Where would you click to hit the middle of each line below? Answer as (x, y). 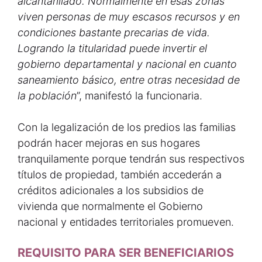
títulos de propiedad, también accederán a (120, 175)
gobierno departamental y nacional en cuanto (127, 64)
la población (47, 96)
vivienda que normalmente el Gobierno (110, 206)
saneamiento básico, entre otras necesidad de (129, 80)
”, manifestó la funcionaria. (139, 96)
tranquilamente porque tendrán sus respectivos (131, 159)
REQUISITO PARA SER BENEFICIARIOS (126, 253)
